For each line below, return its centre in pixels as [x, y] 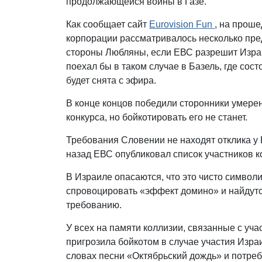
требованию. [94, 205]
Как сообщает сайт [108, 24]
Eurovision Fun [182, 24]
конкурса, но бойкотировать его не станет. [157, 117]
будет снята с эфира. [111, 80]
